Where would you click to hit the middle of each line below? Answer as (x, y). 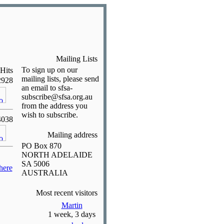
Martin (72, 205)
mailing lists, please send (60, 79)
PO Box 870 (41, 146)
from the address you (54, 106)
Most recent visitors (67, 193)
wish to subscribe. (49, 115)
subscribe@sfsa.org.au (57, 97)
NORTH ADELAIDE (57, 155)
